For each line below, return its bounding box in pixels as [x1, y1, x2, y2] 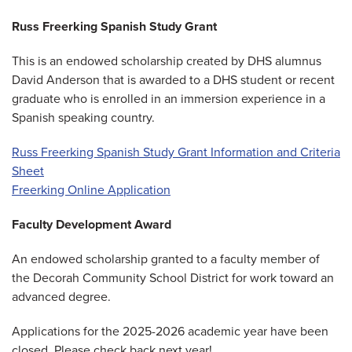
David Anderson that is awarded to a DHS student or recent [12, 72, 335, 89]
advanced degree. [12, 289, 114, 306]
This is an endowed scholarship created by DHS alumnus [12, 53, 321, 70]
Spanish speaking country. [12, 110, 158, 126]
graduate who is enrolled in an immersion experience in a [12, 91, 325, 108]
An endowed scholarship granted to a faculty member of [12, 251, 320, 268]
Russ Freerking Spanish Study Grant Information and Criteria [12, 145, 340, 161]
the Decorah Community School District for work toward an [12, 270, 334, 287]
